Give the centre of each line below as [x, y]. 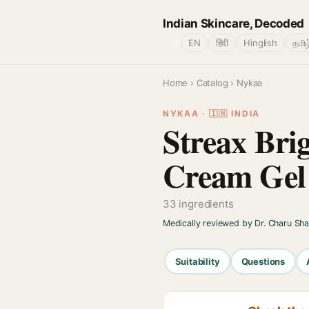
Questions [263, 261]
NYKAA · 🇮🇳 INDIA [211, 113]
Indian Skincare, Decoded [233, 23]
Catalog [212, 83]
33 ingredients [198, 204]
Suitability [197, 261]
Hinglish [260, 43]
